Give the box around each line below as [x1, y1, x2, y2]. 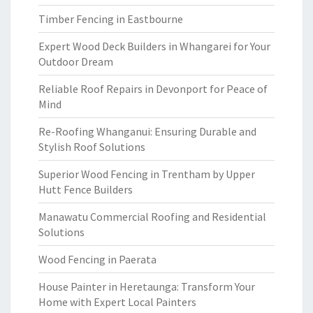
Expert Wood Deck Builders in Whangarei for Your [38, 39, 270, 53]
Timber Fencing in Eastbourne [38, 12, 183, 26]
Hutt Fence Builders [38, 182, 133, 196]
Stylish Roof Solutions [38, 140, 145, 154]
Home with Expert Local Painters [38, 295, 196, 309]
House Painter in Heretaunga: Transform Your [38, 279, 255, 293]
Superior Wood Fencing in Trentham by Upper [38, 167, 255, 181]
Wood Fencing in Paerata [38, 252, 156, 266]
